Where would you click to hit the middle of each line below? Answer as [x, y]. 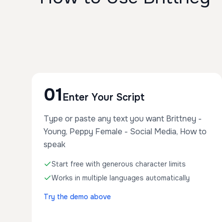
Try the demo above [77, 197]
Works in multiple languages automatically [121, 178]
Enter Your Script [104, 97]
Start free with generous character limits [119, 164]
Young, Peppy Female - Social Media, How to [125, 132]
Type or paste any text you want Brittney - [123, 119]
